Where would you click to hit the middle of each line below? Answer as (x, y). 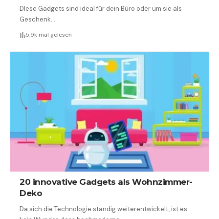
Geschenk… (38, 19)
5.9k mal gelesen (49, 34)
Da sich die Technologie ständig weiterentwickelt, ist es (104, 209)
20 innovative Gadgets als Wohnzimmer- (106, 182)
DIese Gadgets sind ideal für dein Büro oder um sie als (101, 8)
